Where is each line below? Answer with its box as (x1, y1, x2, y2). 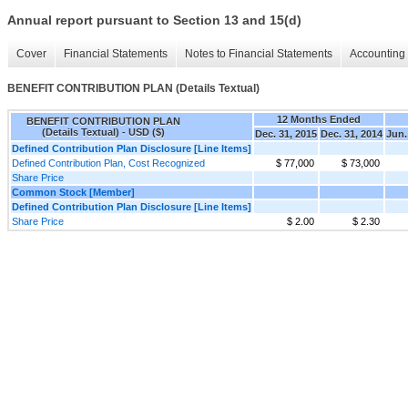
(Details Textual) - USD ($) (41, 126, 165, 138)
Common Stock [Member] (12, 186, 135, 198)
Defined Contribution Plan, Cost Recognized (12, 157, 205, 168)
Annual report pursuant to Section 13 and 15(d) (7, 13, 301, 28)
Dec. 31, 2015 (255, 127, 317, 139)
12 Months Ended (277, 113, 361, 125)
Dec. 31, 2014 (321, 127, 382, 139)
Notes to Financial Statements (185, 47, 332, 61)
